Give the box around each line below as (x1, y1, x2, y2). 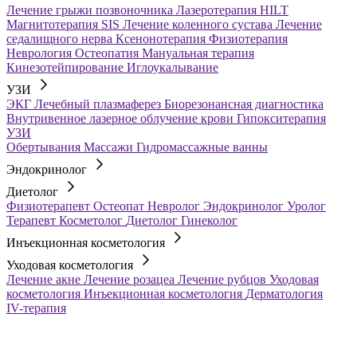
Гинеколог (181, 214, 237, 227)
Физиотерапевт (6, 199, 93, 213)
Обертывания (6, 140, 84, 154)
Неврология (6, 46, 75, 60)
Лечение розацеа (84, 273, 178, 286)
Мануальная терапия (142, 46, 254, 60)
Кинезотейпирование (6, 61, 127, 74)
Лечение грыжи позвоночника (6, 3, 176, 17)
